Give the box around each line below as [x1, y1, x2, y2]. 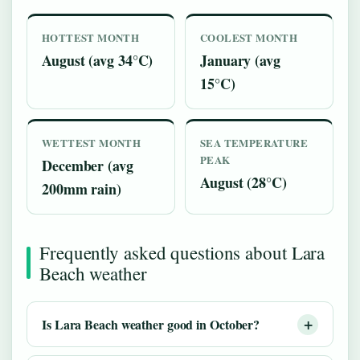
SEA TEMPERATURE [200, 135, 309, 151]
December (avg [42, 155, 133, 177]
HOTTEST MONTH [42, 30, 140, 46]
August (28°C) [200, 172, 287, 194]
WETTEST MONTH [42, 135, 141, 151]
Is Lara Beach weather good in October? [42, 315, 260, 334]
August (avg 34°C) [42, 50, 153, 72]
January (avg [200, 50, 280, 72]
